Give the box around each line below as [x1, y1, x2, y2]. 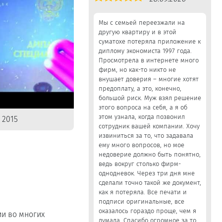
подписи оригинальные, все [98, 198, 184, 205]
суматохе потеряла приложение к [98, 38, 201, 45]
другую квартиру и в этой [98, 28, 176, 36]
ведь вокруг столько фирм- [98, 160, 181, 167]
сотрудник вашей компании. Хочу [98, 122, 200, 130]
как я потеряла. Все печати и [98, 188, 187, 196]
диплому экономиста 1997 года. [98, 47, 192, 55]
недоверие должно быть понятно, [98, 151, 201, 158]
